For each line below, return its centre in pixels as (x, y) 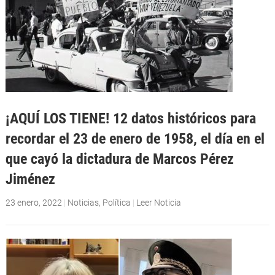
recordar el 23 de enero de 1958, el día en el (135, 138)
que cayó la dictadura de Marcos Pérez (119, 158)
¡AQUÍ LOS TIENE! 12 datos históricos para (130, 118)
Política (116, 203)
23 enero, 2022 (33, 203)
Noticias (83, 203)
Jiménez (30, 179)
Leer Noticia (158, 203)
